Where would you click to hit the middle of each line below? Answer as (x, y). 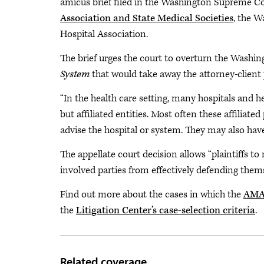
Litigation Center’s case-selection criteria (166, 210)
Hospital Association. (104, 34)
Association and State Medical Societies (147, 18)
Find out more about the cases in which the (152, 194)
